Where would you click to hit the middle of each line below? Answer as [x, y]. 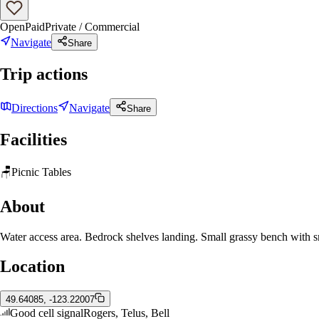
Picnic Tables [41, 172]
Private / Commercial [92, 27]
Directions [35, 108]
